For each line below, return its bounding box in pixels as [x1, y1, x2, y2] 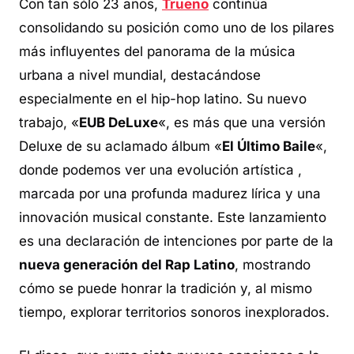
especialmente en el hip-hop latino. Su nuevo [19, 90, 307, 107]
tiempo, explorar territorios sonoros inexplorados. [19, 303, 330, 320]
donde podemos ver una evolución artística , [19, 161, 302, 178]
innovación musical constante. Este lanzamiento [19, 209, 326, 225]
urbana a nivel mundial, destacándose [19, 66, 261, 83]
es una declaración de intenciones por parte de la [19, 232, 333, 249]
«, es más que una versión [158, 114, 326, 130]
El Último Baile [222, 137, 315, 154]
